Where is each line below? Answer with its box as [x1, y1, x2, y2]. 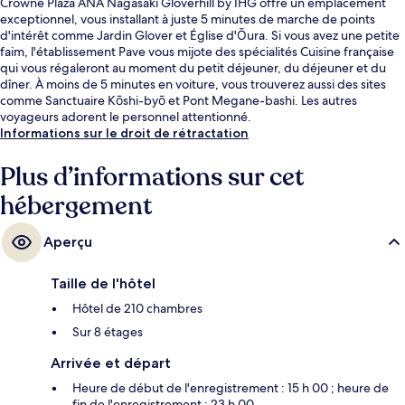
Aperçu [43, 233, 92, 251]
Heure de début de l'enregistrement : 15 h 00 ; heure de [72, 380, 389, 397]
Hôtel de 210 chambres [72, 300, 202, 317]
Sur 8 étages [72, 324, 143, 341]
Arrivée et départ [51, 354, 171, 372]
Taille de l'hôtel [51, 275, 155, 293]
